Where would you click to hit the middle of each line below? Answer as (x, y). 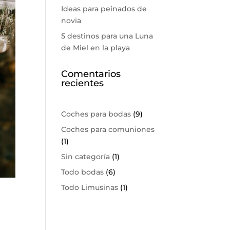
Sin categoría (86, 156)
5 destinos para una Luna (107, 36)
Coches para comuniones (108, 129)
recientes (83, 83)
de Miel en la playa (96, 47)
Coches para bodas (96, 114)
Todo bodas (83, 172)
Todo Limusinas (90, 187)
